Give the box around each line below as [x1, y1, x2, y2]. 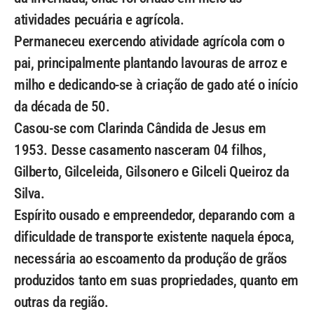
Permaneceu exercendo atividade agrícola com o [14, 33, 285, 50]
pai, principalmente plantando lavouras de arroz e [14, 55, 287, 71]
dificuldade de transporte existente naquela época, [14, 228, 295, 245]
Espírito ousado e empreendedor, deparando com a [14, 207, 295, 224]
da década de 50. [14, 98, 110, 115]
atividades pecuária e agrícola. [14, 11, 184, 28]
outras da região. [14, 294, 109, 310]
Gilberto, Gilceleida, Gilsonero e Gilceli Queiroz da [14, 163, 289, 180]
